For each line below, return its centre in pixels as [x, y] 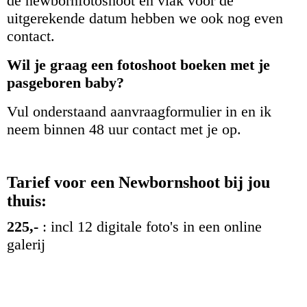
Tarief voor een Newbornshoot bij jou [138, 182]
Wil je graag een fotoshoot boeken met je [138, 65]
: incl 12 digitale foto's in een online [150, 226]
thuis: [27, 200]
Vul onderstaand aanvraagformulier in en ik [139, 112]
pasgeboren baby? [67, 83]
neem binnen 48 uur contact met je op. [124, 130]
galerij [26, 244]
